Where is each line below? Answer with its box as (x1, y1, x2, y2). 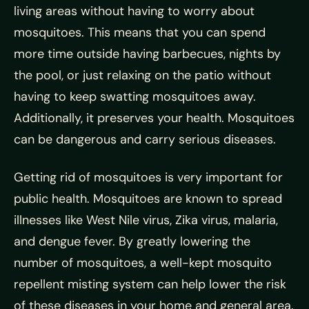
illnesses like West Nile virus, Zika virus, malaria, (14, 211, 278, 228)
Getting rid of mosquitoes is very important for (14, 168, 283, 186)
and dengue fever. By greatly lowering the (14, 232, 250, 250)
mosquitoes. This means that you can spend (14, 23, 266, 41)
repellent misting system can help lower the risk (14, 275, 286, 292)
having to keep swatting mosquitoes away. (14, 88, 256, 105)
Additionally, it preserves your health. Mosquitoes (14, 109, 295, 126)
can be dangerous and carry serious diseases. (14, 130, 276, 148)
